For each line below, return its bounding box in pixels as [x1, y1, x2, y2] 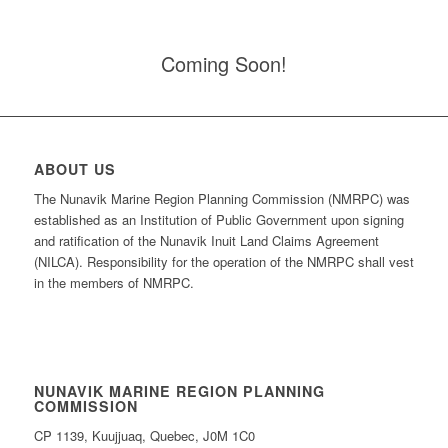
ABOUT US [33, 159, 116, 180]
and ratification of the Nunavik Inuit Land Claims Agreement [33, 231, 379, 251]
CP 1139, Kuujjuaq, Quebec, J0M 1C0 [33, 426, 255, 446]
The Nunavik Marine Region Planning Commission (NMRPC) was [33, 189, 410, 209]
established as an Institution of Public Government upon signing [33, 210, 404, 230]
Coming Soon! [161, 49, 287, 79]
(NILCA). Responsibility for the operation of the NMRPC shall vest [33, 252, 414, 272]
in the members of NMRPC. [33, 273, 194, 293]
